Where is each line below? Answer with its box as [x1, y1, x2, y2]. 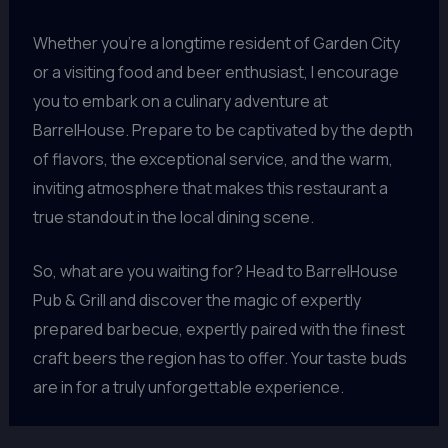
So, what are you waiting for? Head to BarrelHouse [32, 260, 398, 283]
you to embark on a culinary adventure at [32, 89, 328, 112]
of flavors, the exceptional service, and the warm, [32, 147, 393, 170]
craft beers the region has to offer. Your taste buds [32, 347, 407, 370]
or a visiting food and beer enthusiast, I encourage [32, 60, 399, 83]
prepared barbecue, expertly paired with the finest [32, 318, 405, 341]
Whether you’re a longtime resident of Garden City [32, 31, 400, 54]
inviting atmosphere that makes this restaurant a [32, 176, 388, 199]
